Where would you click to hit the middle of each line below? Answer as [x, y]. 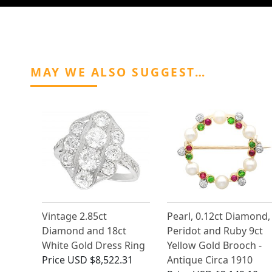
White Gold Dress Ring [93, 246]
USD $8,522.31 [100, 260]
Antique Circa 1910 [209, 260]
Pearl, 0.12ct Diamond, [218, 216]
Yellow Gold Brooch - [214, 246]
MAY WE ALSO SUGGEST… [118, 72]
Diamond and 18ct [84, 231]
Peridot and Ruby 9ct [215, 231]
